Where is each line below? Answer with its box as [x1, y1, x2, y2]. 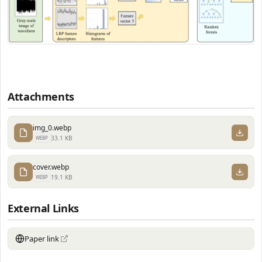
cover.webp [33, 162, 69, 173]
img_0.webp [33, 123, 71, 133]
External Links [8, 201, 79, 216]
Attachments [8, 89, 75, 104]
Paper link [25, 233, 59, 244]
